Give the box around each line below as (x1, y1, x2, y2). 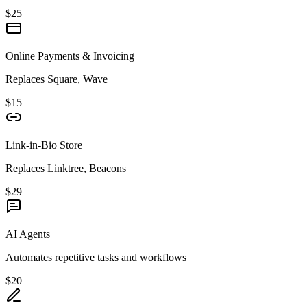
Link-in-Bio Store (5, 139, 82, 151)
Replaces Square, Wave (5, 73, 108, 86)
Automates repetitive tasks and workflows (5, 251, 186, 264)
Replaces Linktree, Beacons (5, 162, 126, 175)
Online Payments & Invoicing (5, 50, 134, 62)
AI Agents (5, 228, 50, 241)
